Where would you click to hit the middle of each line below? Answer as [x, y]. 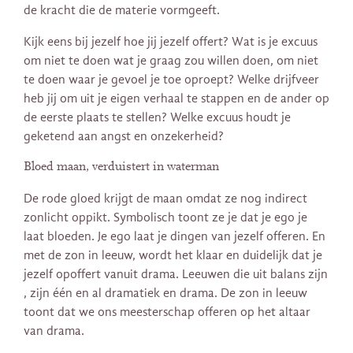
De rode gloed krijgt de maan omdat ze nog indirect [165, 199]
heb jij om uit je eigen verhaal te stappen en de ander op [176, 98]
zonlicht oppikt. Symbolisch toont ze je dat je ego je [165, 218]
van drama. [54, 331]
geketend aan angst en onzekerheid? [124, 136]
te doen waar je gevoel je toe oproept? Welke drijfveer [171, 79]
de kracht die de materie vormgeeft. [122, 10]
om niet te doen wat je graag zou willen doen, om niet [171, 60]
